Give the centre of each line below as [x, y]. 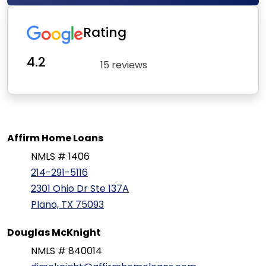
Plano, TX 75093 [67, 205]
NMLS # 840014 [66, 251]
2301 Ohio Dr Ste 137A [80, 189]
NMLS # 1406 [60, 157]
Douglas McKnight [54, 233]
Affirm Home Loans [55, 138]
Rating [104, 33]
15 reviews [124, 65]
